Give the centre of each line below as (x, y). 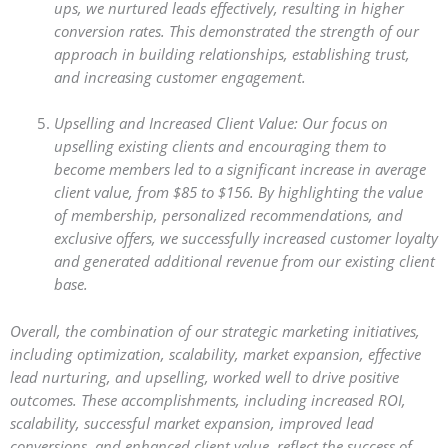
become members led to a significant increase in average (239, 169)
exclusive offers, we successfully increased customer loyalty (245, 238)
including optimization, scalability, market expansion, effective (215, 353)
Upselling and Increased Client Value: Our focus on (220, 123)
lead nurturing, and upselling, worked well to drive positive (204, 376)
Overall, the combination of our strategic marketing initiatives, (215, 330)
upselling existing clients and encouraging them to (219, 146)
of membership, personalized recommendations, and (228, 215)
